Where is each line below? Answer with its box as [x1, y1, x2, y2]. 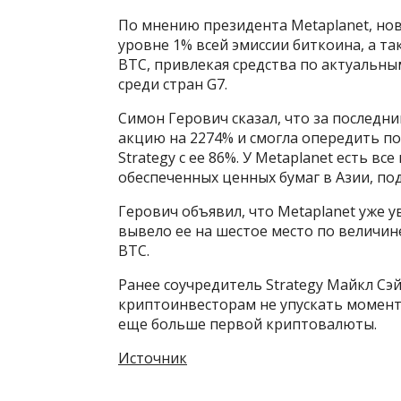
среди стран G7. [118, 73, 227, 94]
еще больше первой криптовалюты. [118, 313, 377, 334]
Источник [118, 347, 187, 368]
